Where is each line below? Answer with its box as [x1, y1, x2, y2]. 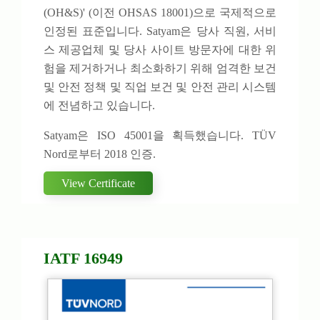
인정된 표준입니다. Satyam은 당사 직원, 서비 [44, 25, 276, 38]
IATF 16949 [44, 249, 123, 268]
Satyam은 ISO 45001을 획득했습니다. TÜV [44, 129, 276, 142]
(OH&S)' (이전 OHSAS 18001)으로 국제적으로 [44, 6, 276, 19]
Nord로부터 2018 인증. [44, 148, 156, 161]
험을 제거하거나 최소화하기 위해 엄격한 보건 [44, 62, 276, 75]
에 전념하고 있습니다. [44, 99, 155, 112]
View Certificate [61, 177, 135, 190]
